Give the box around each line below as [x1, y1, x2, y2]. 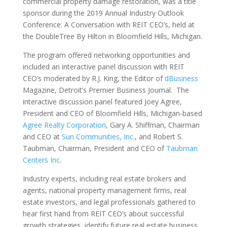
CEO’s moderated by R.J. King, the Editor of [22, 73, 163, 83]
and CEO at [22, 132, 62, 141]
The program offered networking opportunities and [22, 50, 190, 60]
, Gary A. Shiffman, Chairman [105, 120, 200, 130]
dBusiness [162, 73, 198, 83]
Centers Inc [22, 155, 60, 165]
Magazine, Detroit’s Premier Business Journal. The [22, 85, 189, 95]
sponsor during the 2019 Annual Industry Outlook [22, 8, 184, 18]
